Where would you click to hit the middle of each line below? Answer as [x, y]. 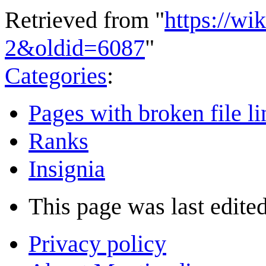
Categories [56, 75]
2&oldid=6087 [75, 47]
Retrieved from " [85, 20]
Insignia [67, 169]
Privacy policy [97, 243]
